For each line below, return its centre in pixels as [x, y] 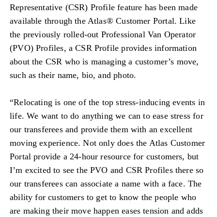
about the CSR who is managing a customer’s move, [104, 62]
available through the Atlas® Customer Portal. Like [103, 21]
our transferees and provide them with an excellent [101, 130]
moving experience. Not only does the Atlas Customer [108, 143]
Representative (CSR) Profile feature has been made [104, 8]
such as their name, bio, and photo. [73, 75]
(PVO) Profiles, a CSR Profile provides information [103, 48]
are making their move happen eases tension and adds [107, 211]
